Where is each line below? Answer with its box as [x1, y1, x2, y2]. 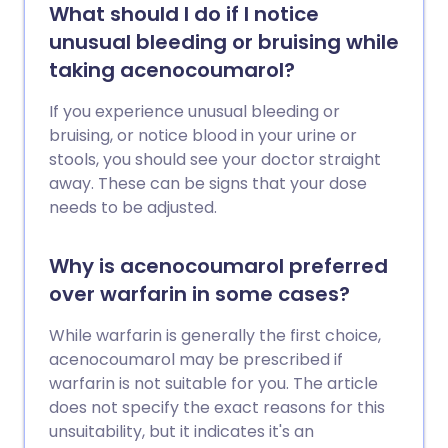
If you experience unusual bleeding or [49, 100, 340, 123]
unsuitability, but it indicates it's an [49, 420, 314, 443]
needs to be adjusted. [49, 196, 217, 219]
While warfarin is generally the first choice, [49, 324, 381, 347]
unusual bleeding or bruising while [49, 28, 399, 56]
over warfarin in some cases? [49, 280, 350, 308]
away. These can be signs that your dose [49, 172, 367, 195]
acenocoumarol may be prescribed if [49, 348, 343, 371]
